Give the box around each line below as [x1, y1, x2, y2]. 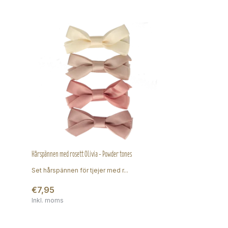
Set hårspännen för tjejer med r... [32, 166, 128, 174]
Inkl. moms [32, 196, 64, 204]
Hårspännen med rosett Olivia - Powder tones [32, 147, 132, 161]
